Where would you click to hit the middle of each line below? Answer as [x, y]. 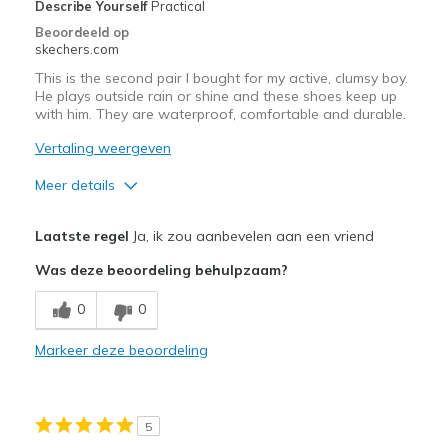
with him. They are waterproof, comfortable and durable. [220, 113]
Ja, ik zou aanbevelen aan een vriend [251, 235]
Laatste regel [81, 235]
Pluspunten [74, 221]
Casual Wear [79, 399]
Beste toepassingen [104, 370]
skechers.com [76, 48]
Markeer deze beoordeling [121, 349]
